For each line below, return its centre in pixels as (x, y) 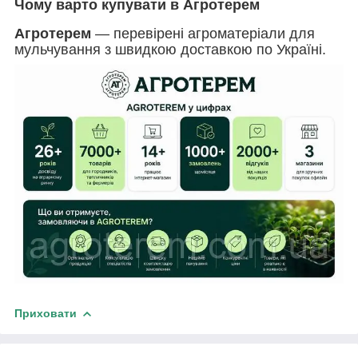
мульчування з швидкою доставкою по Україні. (170, 49)
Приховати (46, 313)
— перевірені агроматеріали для (203, 33)
